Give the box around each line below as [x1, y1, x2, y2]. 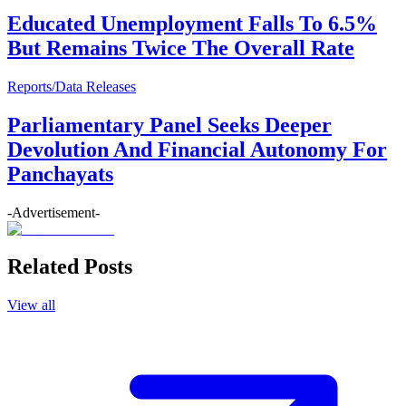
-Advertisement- [7, 204, 100, 220]
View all [7, 297, 55, 314]
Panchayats [7, 161, 113, 186]
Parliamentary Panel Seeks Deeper [7, 112, 332, 137]
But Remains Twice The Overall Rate [7, 35, 354, 60]
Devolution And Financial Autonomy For [7, 137, 387, 161]
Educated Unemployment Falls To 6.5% [7, 11, 377, 35]
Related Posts [7, 255, 132, 279]
